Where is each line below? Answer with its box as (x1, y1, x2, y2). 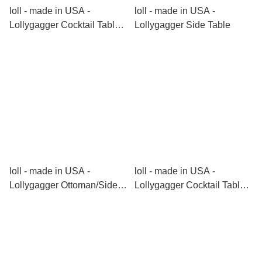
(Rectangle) (9, 34, 58, 44)
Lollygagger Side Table (135, 20, 230, 30)
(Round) (135, 194, 168, 204)
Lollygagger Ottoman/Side (9, 180, 118, 190)
